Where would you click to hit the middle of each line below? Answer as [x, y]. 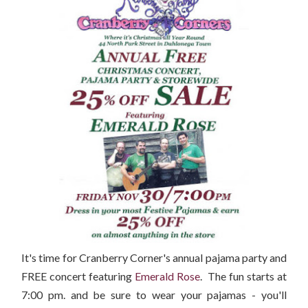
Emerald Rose [167, 276]
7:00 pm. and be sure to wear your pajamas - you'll [154, 295]
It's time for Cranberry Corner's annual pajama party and [154, 258]
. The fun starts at [243, 276]
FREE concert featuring [78, 276]
